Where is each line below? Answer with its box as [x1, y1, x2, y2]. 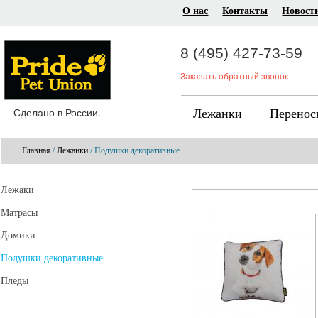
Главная [22, 146, 50, 155]
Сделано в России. [13, 105, 102, 119]
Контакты [222, 6, 268, 16]
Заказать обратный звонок [180, 72, 289, 82]
